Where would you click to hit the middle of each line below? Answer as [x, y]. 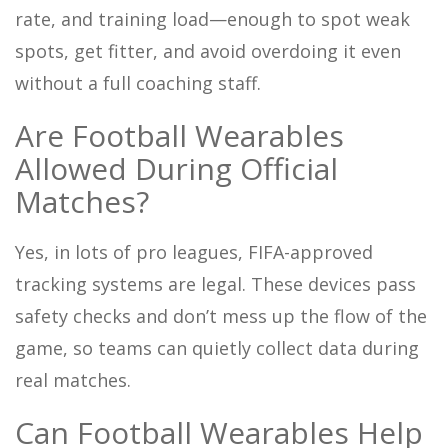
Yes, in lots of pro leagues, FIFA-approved [194, 251]
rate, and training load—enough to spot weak [212, 18]
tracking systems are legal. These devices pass [215, 283]
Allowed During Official [176, 168]
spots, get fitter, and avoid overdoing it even [208, 50]
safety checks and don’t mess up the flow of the [221, 315]
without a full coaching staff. [138, 82]
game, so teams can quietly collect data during [217, 347]
